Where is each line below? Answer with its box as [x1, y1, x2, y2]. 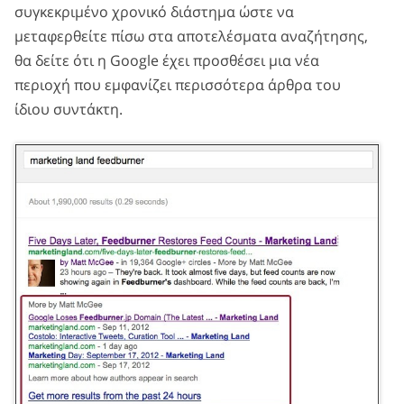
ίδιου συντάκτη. [14, 99, 123, 120]
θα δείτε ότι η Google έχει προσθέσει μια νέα [14, 50, 319, 71]
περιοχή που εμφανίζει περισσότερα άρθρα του [14, 75, 341, 96]
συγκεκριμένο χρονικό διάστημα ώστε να [14, 2, 294, 23]
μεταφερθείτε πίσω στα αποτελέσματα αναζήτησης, [14, 26, 368, 47]
